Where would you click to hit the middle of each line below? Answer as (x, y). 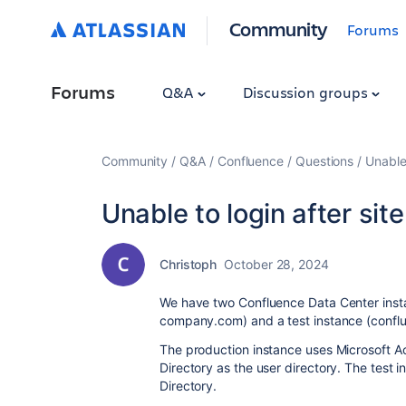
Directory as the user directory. (252, 367)
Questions (324, 161)
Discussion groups (307, 92)
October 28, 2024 (276, 264)
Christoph (188, 264)
